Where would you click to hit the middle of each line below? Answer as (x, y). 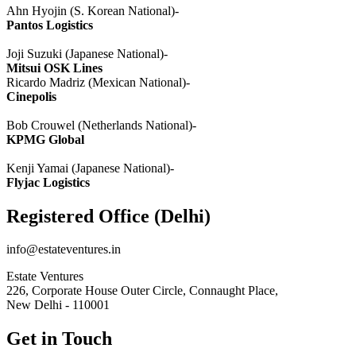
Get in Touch (59, 339)
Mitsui (23, 68)
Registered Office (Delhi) (108, 216)
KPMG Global (45, 139)
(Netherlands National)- (135, 125)
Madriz (67, 82)
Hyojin (49, 10)
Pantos (25, 25)
